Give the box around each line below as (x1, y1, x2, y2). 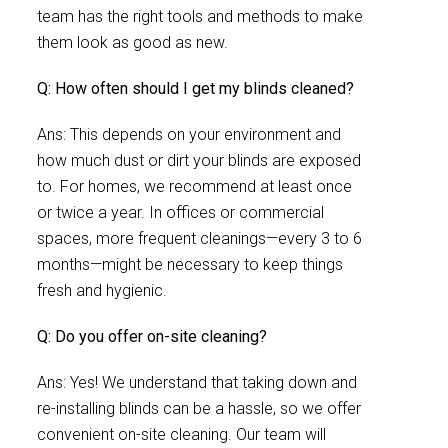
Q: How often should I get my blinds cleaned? (37, 79, 354, 98)
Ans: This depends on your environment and (37, 125, 341, 144)
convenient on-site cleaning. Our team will (37, 425, 326, 444)
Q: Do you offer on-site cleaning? (37, 327, 267, 346)
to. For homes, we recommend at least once (37, 177, 352, 196)
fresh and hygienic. (37, 281, 167, 300)
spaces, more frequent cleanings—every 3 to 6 (37, 229, 362, 248)
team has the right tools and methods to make (37, 7, 363, 26)
